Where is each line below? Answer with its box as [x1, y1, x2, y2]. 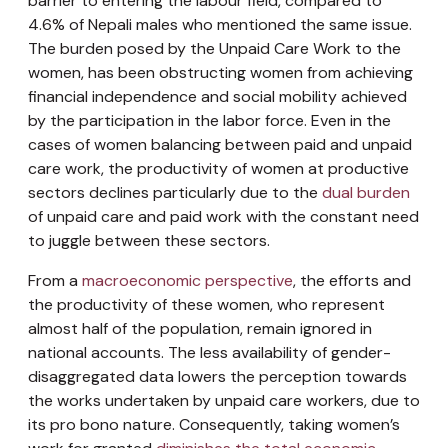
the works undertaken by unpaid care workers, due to [28, 389, 420, 411]
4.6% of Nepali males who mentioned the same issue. [28, 13, 412, 35]
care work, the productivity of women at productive [28, 157, 409, 179]
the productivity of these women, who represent [28, 293, 385, 315]
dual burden [322, 181, 410, 203]
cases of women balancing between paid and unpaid [28, 133, 412, 155]
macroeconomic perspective [82, 269, 293, 291]
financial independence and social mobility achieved [28, 85, 407, 107]
